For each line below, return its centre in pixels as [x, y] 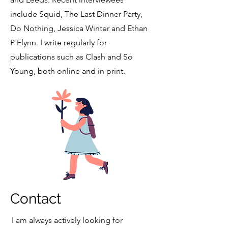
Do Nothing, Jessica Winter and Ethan [79, 28]
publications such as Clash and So [72, 57]
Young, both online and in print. [68, 71]
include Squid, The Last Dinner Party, [76, 14]
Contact [36, 199]
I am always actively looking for [67, 220]
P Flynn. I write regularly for [59, 42]
